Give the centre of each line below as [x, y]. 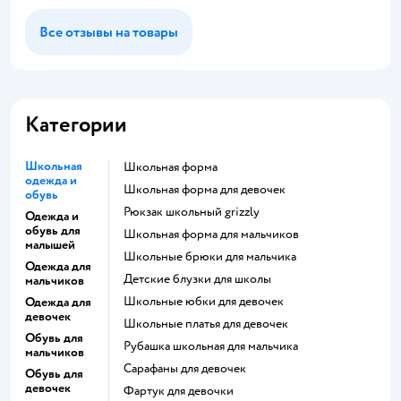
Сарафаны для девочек [189, 369]
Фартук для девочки [184, 391]
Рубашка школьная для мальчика [214, 346]
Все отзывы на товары [109, 33]
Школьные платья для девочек [212, 324]
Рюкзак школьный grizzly [195, 212]
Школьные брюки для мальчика [216, 257]
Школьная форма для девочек [211, 190]
